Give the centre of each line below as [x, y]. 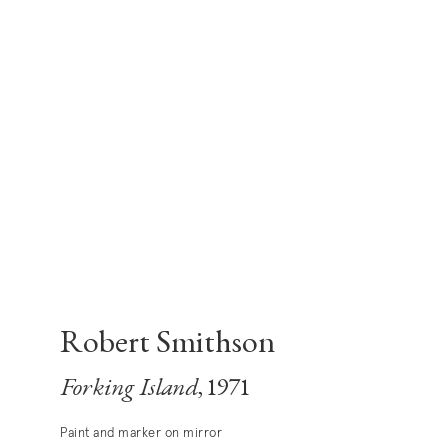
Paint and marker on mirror [141, 433]
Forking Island [129, 389]
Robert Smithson [167, 344]
